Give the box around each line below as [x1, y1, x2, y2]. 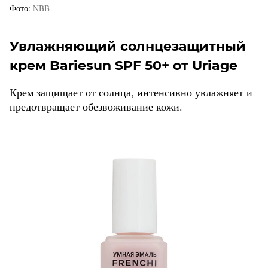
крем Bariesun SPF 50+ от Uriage [10, 57, 237, 74]
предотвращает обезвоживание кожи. [10, 99, 182, 114]
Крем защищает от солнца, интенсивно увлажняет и [10, 85, 252, 100]
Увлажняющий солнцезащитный [10, 38, 246, 55]
